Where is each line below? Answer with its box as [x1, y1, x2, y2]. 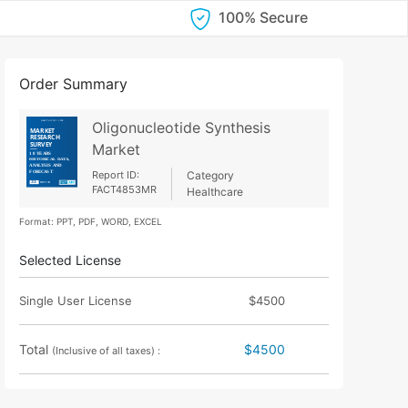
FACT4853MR [91, 182, 157, 196]
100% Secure [219, 8, 308, 26]
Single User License [19, 292, 133, 308]
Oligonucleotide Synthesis [91, 117, 270, 137]
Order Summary [19, 74, 128, 93]
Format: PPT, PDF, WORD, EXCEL [19, 215, 163, 227]
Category [186, 168, 234, 182]
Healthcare [186, 184, 243, 199]
